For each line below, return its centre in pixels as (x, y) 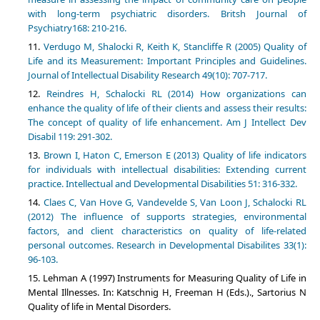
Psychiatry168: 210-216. (77, 28)
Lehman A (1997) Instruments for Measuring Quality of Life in (175, 278)
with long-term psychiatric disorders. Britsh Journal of (167, 14)
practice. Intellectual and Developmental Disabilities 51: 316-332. (163, 184)
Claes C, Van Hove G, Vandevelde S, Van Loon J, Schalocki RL (175, 202)
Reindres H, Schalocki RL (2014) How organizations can (176, 94)
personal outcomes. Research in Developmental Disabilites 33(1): (167, 245)
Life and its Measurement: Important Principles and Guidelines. (167, 61)
